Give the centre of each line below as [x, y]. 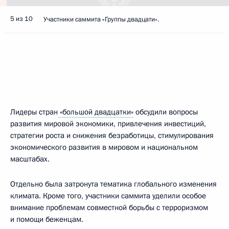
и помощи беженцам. [47, 219]
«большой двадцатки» [96, 112]
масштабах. [30, 159]
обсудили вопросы [166, 112]
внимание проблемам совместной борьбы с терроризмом [109, 208]
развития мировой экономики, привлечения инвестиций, [108, 124]
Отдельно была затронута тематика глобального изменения [113, 184]
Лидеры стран [34, 112]
